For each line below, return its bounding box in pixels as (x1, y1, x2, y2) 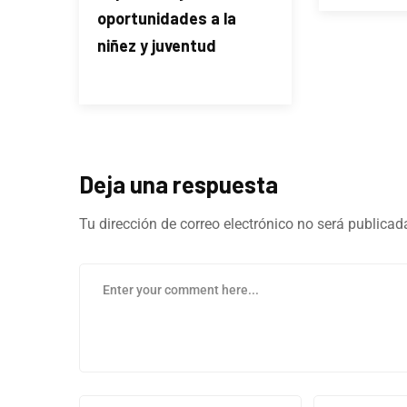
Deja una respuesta (79, 169, 278, 198)
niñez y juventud (97, 35, 216, 55)
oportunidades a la (97, 7, 236, 28)
